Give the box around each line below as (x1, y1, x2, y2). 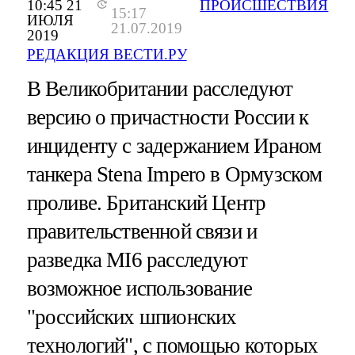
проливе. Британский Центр (26, 191, 266, 216)
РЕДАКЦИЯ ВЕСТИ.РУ (26, 46, 187, 63)
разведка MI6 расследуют (26, 248, 247, 273)
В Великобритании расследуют (26, 77, 293, 101)
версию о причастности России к (26, 105, 309, 130)
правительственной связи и (26, 219, 258, 244)
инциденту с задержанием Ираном (26, 134, 322, 158)
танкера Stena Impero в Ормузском (26, 162, 323, 187)
